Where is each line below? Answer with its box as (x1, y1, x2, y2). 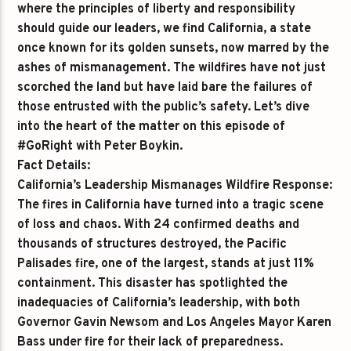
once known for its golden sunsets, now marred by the (17, 41, 330, 56)
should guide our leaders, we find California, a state (17, 21, 312, 37)
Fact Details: (17, 158, 91, 174)
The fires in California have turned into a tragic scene (17, 197, 324, 213)
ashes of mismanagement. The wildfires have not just (17, 60, 327, 76)
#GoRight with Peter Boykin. (17, 139, 183, 154)
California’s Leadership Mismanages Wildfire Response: (17, 178, 333, 194)
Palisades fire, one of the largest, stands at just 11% (17, 256, 315, 272)
